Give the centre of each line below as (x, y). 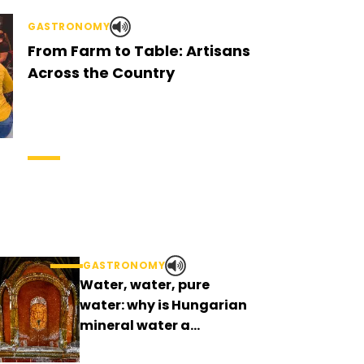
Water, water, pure (145, 285)
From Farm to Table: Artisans (139, 51)
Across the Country (101, 73)
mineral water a (135, 325)
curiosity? (114, 346)
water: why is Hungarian (163, 305)
